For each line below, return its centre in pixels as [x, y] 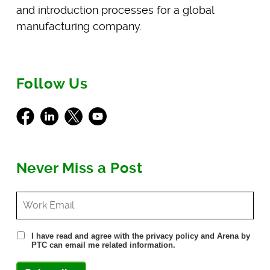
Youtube [109, 115]
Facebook [40, 115]
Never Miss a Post [79, 168]
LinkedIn [61, 115]
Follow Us [52, 83]
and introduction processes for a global [115, 10]
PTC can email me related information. [103, 245]
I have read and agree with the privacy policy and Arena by [140, 236]
